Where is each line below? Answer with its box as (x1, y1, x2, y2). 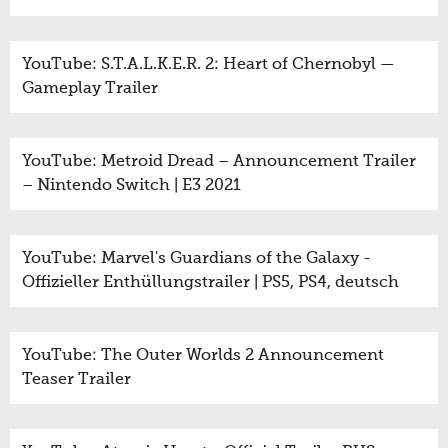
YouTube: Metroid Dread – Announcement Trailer (22, 153, 416, 170)
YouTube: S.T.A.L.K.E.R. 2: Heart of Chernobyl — (22, 56, 395, 73)
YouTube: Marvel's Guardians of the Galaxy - (22, 250, 371, 267)
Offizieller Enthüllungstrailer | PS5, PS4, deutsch (22, 274, 399, 291)
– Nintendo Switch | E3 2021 (22, 177, 241, 194)
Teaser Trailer (22, 371, 131, 388)
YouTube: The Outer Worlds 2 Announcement (22, 347, 384, 364)
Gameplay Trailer (22, 80, 158, 97)
